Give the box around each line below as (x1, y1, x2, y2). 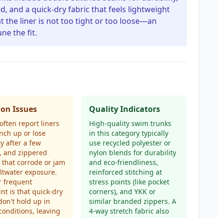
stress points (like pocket (89, 177, 169, 186)
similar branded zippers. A (89, 197, 176, 206)
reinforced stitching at (89, 167, 162, 177)
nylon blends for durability (89, 148, 176, 157)
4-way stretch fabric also (89, 206, 169, 216)
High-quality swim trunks (89, 119, 171, 128)
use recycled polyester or (89, 138, 171, 147)
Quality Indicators (89, 104, 160, 114)
